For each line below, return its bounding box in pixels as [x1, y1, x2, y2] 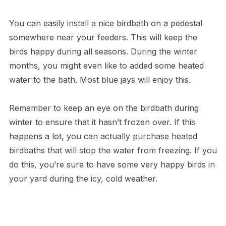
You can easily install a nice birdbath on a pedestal [9, 18, 202, 29]
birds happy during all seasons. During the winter [9, 46, 197, 57]
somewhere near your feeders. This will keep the [9, 32, 197, 43]
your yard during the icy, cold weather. [9, 174, 157, 184]
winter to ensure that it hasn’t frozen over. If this [9, 117, 195, 128]
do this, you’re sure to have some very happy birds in [9, 159, 215, 170]
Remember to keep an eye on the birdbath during [9, 103, 199, 114]
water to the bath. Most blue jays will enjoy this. [9, 75, 191, 85]
